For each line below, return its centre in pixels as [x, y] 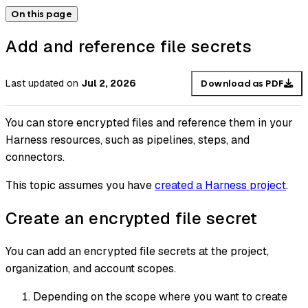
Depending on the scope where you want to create [160, 297]
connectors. [35, 157]
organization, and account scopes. [91, 269]
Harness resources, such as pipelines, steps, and [128, 140]
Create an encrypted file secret [132, 219]
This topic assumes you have [80, 186]
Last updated [35, 84]
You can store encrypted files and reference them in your [149, 123]
